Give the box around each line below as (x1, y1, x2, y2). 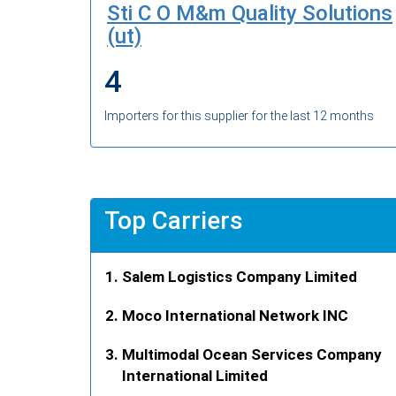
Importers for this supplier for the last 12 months (104, 108, 374, 123)
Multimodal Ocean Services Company (122, 345, 382, 363)
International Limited (122, 366, 268, 385)
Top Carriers (104, 205, 243, 235)
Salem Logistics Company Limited (122, 267, 357, 286)
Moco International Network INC (122, 306, 348, 324)
